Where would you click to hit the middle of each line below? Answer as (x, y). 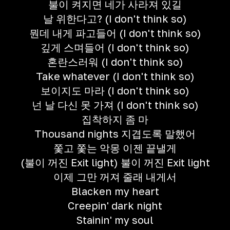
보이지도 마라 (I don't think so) (115, 90)
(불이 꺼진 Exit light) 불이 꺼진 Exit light (115, 162)
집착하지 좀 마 (115, 119)
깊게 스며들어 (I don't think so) (115, 47)
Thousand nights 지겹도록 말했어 (115, 133)
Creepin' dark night (115, 205)
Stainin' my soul (115, 220)
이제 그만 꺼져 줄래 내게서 (115, 177)
